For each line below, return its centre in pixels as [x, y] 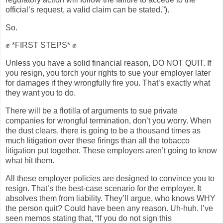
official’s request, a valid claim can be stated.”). [87, 9]
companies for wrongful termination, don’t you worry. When [108, 121]
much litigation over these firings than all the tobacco [98, 141]
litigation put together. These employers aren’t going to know [111, 151]
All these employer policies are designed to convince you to [110, 178]
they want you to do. [41, 93]
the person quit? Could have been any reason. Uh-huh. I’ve [109, 208]
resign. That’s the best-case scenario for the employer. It [103, 188]
